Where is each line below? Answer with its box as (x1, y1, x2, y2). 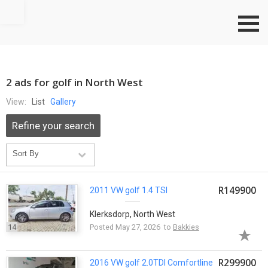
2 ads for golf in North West (6, 75, 143, 89)
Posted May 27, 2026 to (90, 222, 173, 232)
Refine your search (12, 120, 95, 132)
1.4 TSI (140, 185, 167, 195)
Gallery (50, 97, 76, 106)
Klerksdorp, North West (90, 209, 175, 219)
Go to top (24, 2, 58, 11)
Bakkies (173, 222, 199, 232)
